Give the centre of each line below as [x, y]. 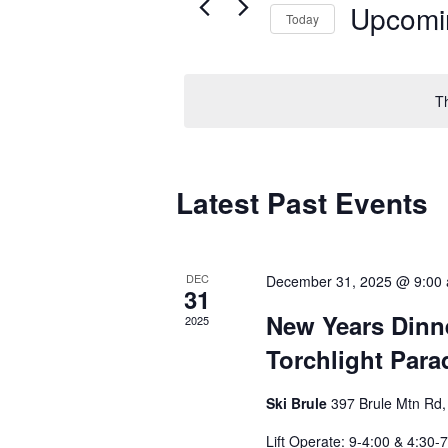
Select [371, 50]
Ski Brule [299, 403]
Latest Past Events [302, 202]
